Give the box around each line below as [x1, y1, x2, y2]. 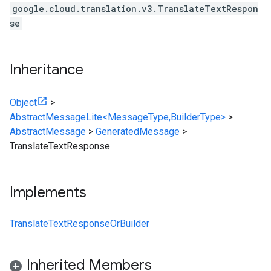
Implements [10, 183, 87, 201]
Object [10, 97, 37, 108]
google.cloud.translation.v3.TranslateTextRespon [12, 3, 258, 15]
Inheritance [10, 60, 83, 79]
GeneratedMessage [96, 126, 180, 137]
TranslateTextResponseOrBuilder [10, 218, 149, 229]
